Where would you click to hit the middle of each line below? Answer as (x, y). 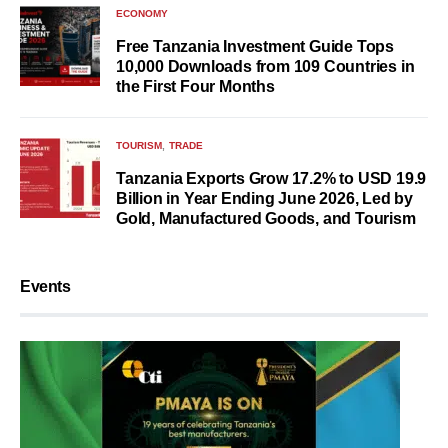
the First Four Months (195, 87)
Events (45, 287)
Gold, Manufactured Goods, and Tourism (266, 219)
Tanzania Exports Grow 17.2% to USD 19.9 (271, 179)
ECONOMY (142, 14)
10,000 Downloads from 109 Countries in (265, 67)
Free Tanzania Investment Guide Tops (255, 47)
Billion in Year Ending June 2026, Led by (264, 199)
